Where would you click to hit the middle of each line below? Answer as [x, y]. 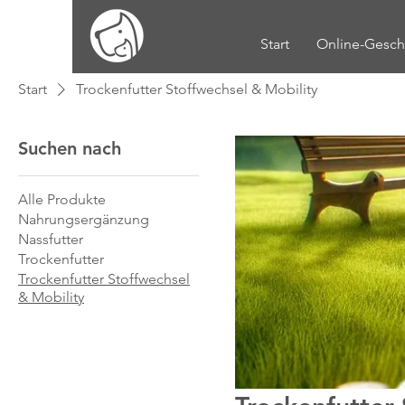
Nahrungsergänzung [84, 219]
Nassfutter [51, 239]
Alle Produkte [62, 199]
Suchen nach [70, 148]
